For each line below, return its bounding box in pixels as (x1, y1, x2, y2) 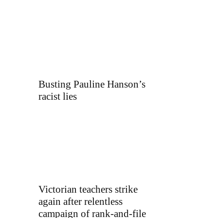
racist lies (38, 90, 77, 102)
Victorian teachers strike (38, 183, 138, 196)
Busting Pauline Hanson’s (38, 78, 145, 90)
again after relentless (38, 196, 123, 208)
